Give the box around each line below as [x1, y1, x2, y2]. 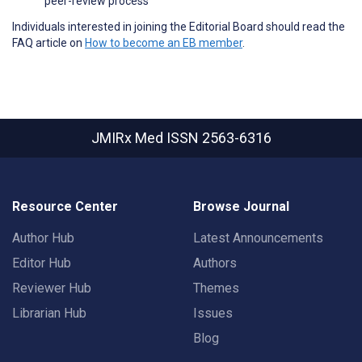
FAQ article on [12, 36, 85, 49]
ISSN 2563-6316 [166, 129, 271, 146]
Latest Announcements [193, 230, 323, 246]
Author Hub [12, 230, 74, 246]
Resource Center [12, 199, 118, 214]
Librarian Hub [12, 305, 86, 321]
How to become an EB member [85, 36, 242, 49]
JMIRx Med [90, 129, 166, 146]
